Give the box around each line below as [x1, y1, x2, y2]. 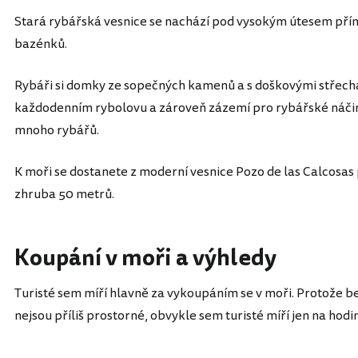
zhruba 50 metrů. [14, 185, 114, 204]
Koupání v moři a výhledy [14, 242, 276, 274]
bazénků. [14, 34, 67, 54]
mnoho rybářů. [14, 121, 99, 140]
